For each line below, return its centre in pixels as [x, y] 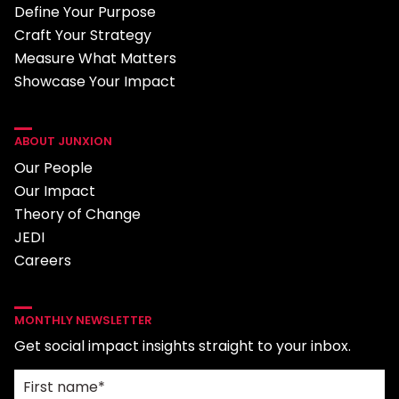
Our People [53, 168]
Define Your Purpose [85, 12]
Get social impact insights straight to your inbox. [183, 346]
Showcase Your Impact [95, 81]
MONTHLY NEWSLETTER [83, 320]
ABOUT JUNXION [63, 141]
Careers [43, 261]
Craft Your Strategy [83, 35]
